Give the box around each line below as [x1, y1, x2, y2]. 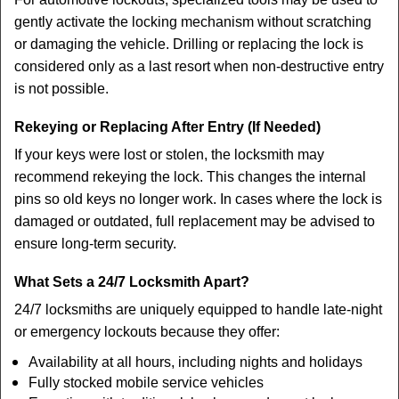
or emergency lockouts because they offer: [14, 324, 280, 339]
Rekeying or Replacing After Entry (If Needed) [14, 119, 321, 134]
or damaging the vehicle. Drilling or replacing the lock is [14, 37, 363, 52]
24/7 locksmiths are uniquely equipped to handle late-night [14, 302, 382, 317]
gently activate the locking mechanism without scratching [14, 14, 371, 29]
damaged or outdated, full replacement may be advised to [14, 214, 375, 229]
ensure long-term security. [14, 236, 176, 251]
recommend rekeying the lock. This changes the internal [14, 169, 366, 184]
